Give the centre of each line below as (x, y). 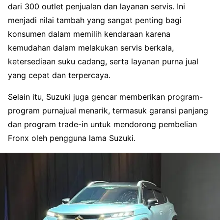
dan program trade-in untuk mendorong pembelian (102, 124)
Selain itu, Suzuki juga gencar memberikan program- (105, 97)
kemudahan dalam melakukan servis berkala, (91, 48)
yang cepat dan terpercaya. (59, 75)
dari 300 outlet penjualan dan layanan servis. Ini (96, 7)
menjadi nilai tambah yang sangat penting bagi (95, 20)
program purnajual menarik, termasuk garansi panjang (108, 111)
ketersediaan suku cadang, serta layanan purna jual (103, 62)
